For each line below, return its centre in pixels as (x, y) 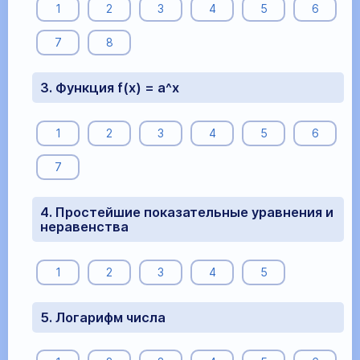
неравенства (84, 227)
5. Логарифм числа (103, 317)
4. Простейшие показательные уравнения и (187, 213)
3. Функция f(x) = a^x (110, 88)
